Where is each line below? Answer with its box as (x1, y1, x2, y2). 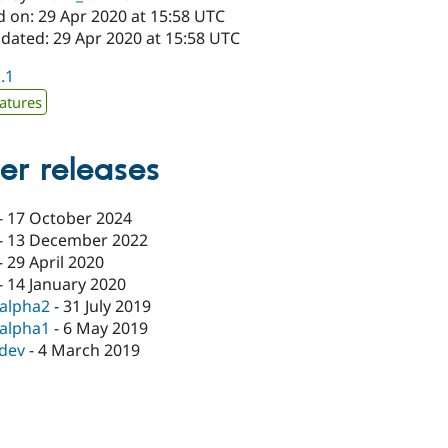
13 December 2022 (7, 229, 149, 252)
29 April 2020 (7, 251, 105, 274)
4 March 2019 (38, 339, 141, 362)
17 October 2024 (7, 207, 133, 230)
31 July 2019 (63, 295, 152, 318)
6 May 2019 (63, 317, 149, 340)
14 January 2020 (7, 273, 127, 296)
